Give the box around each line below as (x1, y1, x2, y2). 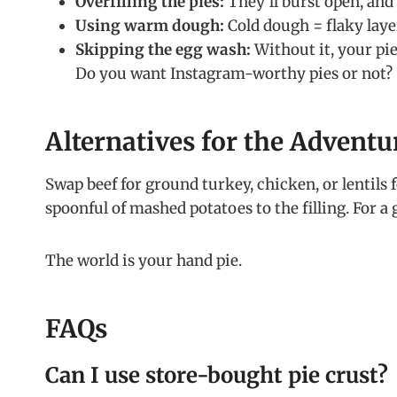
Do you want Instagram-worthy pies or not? (75, 64, 393, 84)
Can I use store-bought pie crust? (45, 362, 388, 390)
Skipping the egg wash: (75, 40, 251, 60)
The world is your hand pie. (45, 251, 242, 271)
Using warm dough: (75, 16, 224, 36)
